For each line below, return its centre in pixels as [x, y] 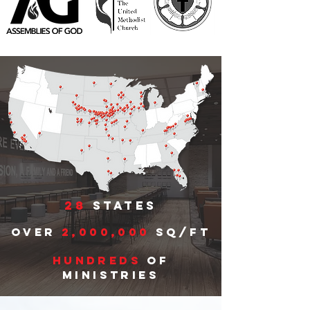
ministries [111, 275]
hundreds [97, 260]
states [121, 206]
